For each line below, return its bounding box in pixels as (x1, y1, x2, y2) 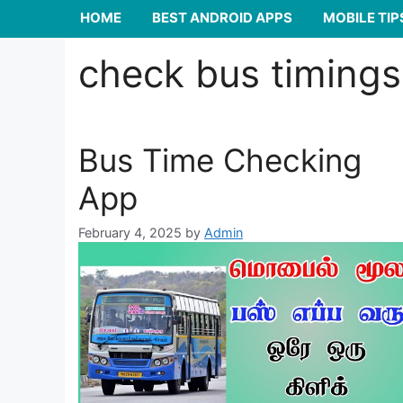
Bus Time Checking (78, 141, 362, 180)
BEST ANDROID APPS (152, 9, 292, 27)
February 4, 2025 (78, 225, 182, 241)
